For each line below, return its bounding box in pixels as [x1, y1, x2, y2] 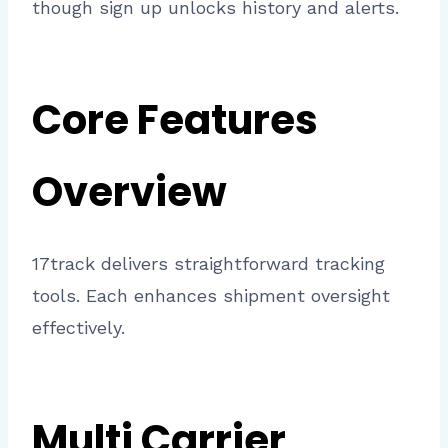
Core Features [32, 92, 318, 149]
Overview [32, 164, 227, 221]
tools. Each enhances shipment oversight [32, 285, 390, 307]
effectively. [32, 317, 125, 339]
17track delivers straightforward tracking [32, 253, 385, 275]
